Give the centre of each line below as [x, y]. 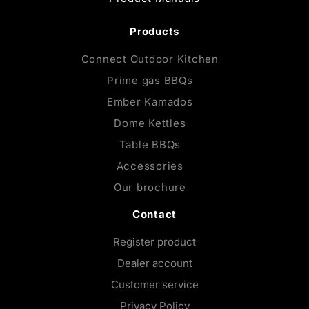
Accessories [150, 166]
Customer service [154, 285]
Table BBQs [150, 145]
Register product [154, 242]
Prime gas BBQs [150, 81]
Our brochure [150, 188]
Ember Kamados [150, 102]
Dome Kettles [150, 123]
